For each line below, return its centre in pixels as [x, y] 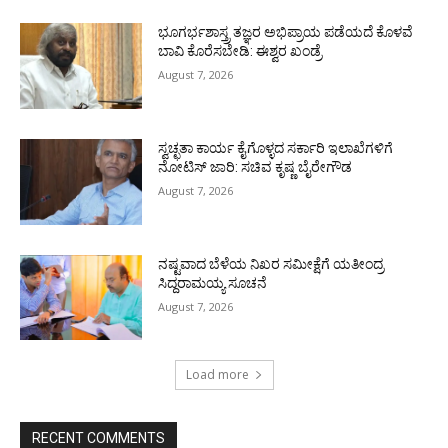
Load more [217, 375]
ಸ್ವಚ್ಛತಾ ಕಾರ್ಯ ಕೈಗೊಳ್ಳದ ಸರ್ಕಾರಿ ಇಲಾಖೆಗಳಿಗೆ [276, 148]
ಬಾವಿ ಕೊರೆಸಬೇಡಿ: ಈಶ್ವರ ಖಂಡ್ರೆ [240, 51]
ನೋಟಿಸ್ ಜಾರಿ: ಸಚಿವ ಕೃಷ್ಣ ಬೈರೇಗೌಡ [255, 167]
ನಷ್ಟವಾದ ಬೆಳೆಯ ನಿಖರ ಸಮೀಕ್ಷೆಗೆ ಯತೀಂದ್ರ [271, 263]
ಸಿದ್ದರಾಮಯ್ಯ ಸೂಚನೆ [213, 282]
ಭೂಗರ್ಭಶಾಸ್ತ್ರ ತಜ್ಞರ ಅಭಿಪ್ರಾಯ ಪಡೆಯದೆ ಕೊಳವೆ [286, 32]
